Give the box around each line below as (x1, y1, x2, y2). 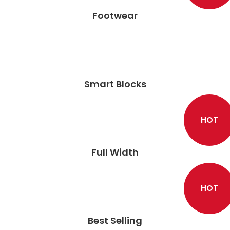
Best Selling (88, 214, 142, 227)
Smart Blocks (84, 78, 146, 90)
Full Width (91, 146, 139, 159)
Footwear (92, 9, 138, 22)
